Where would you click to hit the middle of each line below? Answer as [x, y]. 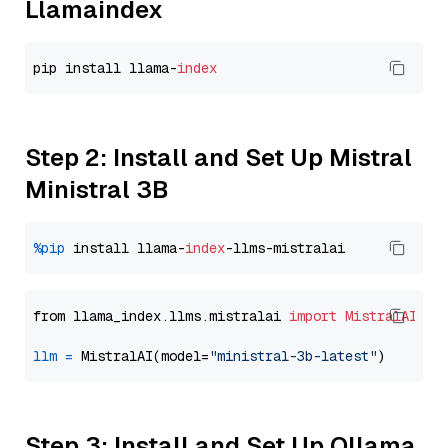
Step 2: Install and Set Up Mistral [218, 157]
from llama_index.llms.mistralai [161, 316]
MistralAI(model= [141, 356]
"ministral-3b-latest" [293, 356]
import [313, 316]
